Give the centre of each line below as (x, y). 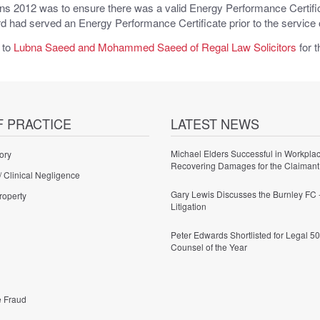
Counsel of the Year (209, 246)
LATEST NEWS (215, 124)
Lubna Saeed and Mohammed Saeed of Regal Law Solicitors (155, 46)
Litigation (188, 206)
